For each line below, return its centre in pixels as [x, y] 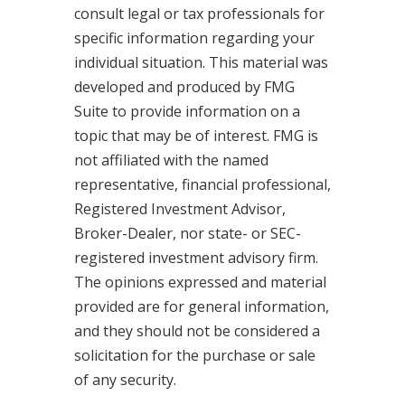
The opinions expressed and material [200, 283]
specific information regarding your [194, 38]
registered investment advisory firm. [196, 258]
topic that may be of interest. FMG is [196, 136]
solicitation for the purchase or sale [194, 356]
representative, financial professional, [202, 185]
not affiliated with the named [171, 160]
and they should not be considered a [197, 331]
